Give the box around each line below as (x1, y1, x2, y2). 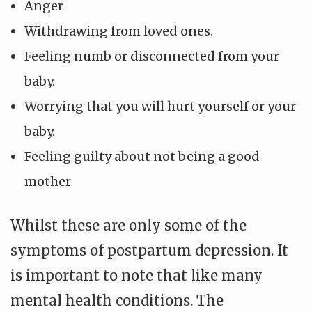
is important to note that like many (10, 267, 263, 284)
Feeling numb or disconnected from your (24, 48, 279, 64)
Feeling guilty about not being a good (24, 148, 260, 164)
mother (24, 173, 71, 189)
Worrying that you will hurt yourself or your (24, 98, 296, 114)
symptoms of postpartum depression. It (10, 242, 288, 259)
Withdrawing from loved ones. (24, 23, 213, 39)
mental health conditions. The (10, 292, 224, 309)
